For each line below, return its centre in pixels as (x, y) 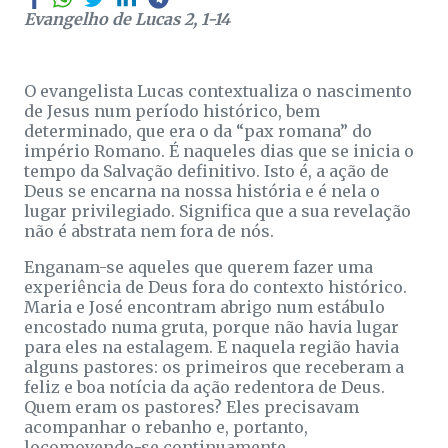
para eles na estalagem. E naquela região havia (211, 346)
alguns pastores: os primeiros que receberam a (214, 366)
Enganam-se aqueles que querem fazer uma (198, 266)
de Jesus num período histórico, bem (172, 110)
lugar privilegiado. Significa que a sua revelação (217, 210)
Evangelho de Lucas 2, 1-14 (127, 18)
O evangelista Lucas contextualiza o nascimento (218, 90)
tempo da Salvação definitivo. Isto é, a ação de (206, 170)
